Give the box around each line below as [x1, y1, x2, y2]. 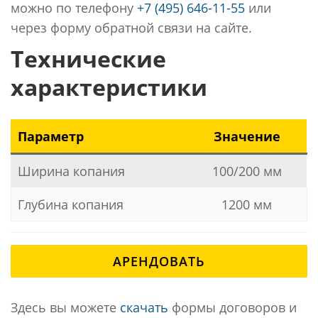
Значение [213, 127, 280, 145]
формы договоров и [168, 298, 297, 316]
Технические [11, 43, 166, 74]
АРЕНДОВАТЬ [113, 252, 205, 270]
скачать [120, 298, 168, 316]
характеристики [11, 71, 207, 102]
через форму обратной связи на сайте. [11, 18, 252, 36]
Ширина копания [18, 162, 125, 180]
